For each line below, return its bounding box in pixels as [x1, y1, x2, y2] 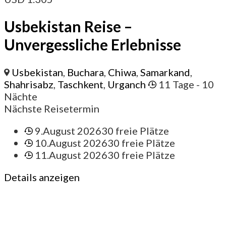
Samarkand [140, 66, 191, 79]
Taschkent [58, 78, 103, 91]
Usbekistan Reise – [4, 17, 132, 36]
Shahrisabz [4, 78, 53, 91]
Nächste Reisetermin [4, 102, 99, 115]
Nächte [4, 90, 37, 103]
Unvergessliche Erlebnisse [4, 35, 181, 54]
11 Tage [158, 78, 195, 91]
